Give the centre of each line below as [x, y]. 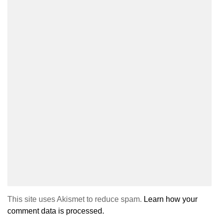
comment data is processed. [56, 211]
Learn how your [171, 199]
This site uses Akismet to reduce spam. [76, 199]
